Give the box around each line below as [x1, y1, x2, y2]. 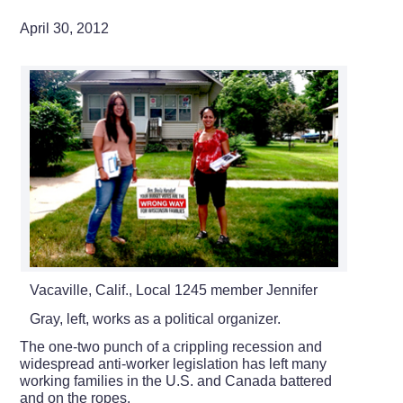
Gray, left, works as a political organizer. [29, 310, 281, 327]
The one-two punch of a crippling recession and [20, 338, 323, 354]
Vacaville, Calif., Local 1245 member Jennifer [29, 282, 318, 298]
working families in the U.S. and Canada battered [20, 372, 333, 389]
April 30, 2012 [20, 20, 110, 36]
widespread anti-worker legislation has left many [20, 355, 327, 372]
